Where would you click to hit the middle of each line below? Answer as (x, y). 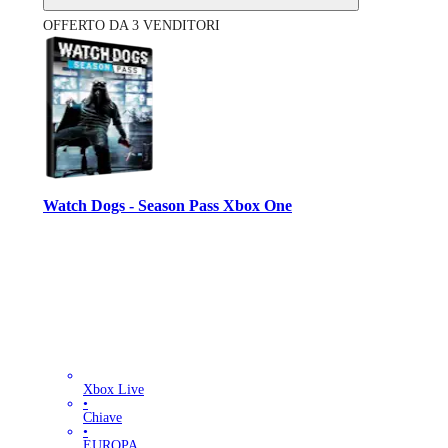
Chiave (102, 417)
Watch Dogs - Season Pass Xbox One (167, 206)
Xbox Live (113, 389)
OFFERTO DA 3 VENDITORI (131, 26)
